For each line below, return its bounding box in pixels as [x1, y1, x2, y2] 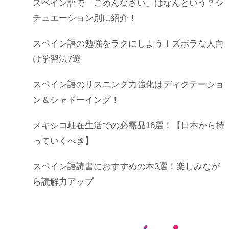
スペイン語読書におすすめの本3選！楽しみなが [33, 161, 220, 171]
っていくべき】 [33, 135, 94, 146]
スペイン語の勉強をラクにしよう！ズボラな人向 [33, 38, 224, 49]
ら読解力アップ [33, 176, 94, 187]
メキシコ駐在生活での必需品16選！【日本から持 [33, 120, 224, 130]
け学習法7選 [33, 54, 81, 64]
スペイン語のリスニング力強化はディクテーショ [33, 79, 224, 89]
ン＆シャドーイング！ [33, 95, 120, 105]
